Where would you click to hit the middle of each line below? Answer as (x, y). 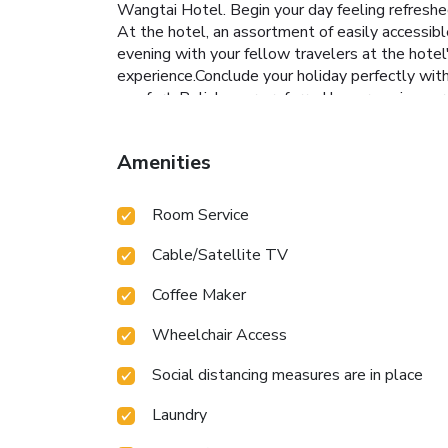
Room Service (200, 214)
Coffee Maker (199, 294)
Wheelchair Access (219, 334)
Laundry (179, 414)
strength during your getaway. (221, 119)
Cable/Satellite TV (220, 254)
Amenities (164, 162)
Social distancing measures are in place (287, 374)
